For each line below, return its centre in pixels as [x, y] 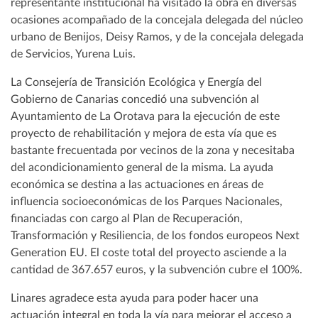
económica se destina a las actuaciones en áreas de [137, 184]
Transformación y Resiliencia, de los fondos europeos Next [155, 235]
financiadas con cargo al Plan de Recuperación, [127, 218]
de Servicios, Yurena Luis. [73, 54]
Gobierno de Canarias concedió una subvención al [135, 99]
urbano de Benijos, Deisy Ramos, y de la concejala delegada [157, 37]
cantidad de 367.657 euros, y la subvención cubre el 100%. [157, 269]
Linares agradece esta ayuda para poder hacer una [135, 298]
